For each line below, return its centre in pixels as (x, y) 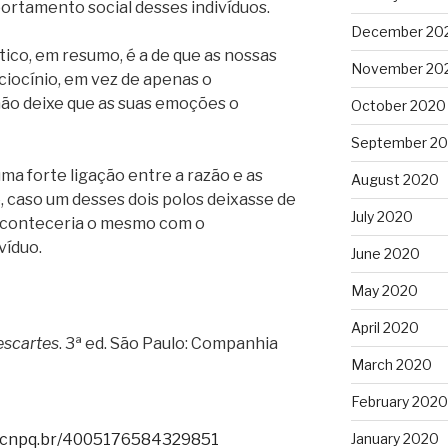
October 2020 (398, 106)
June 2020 (385, 254)
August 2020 (394, 180)
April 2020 (384, 328)
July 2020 (381, 217)
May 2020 (384, 291)
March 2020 (391, 365)
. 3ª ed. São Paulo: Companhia (168, 343)
